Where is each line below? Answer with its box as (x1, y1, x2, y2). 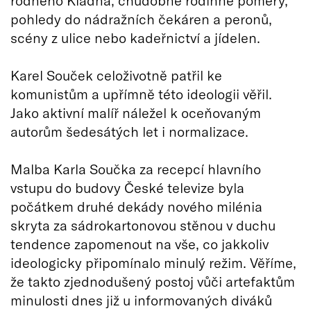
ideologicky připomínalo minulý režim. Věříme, (10, 254, 296, 271)
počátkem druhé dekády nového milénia (10, 198, 262, 215)
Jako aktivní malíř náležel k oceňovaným (10, 104, 261, 121)
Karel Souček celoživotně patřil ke (10, 67, 222, 83)
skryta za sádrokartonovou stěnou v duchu (10, 217, 276, 233)
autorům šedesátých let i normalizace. (10, 123, 249, 140)
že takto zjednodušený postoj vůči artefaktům (10, 273, 295, 289)
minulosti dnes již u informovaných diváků (10, 292, 272, 308)
